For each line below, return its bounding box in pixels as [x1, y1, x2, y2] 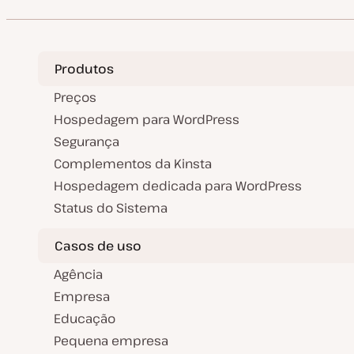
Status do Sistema [54, 199, 168, 217]
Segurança [54, 133, 119, 151]
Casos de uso [55, 236, 141, 254]
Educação [54, 310, 115, 328]
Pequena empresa [54, 332, 168, 350]
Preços [54, 88, 96, 107]
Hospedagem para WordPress [54, 111, 239, 129]
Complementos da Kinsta [54, 155, 212, 173]
